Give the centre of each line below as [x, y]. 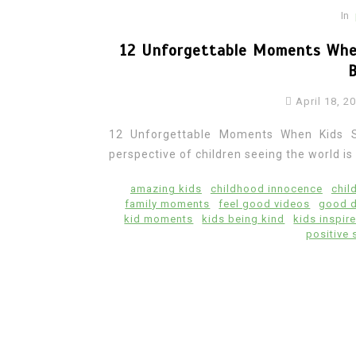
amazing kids [166, 188]
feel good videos [265, 203]
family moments [168, 203]
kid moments [159, 219]
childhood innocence [266, 188]
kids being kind [244, 219]
